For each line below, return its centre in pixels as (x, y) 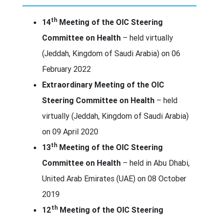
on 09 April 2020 (70, 131)
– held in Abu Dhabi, (155, 163)
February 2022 (66, 69)
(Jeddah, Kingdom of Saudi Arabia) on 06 (111, 53)
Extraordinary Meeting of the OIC (103, 84)
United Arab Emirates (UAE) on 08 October (114, 178)
